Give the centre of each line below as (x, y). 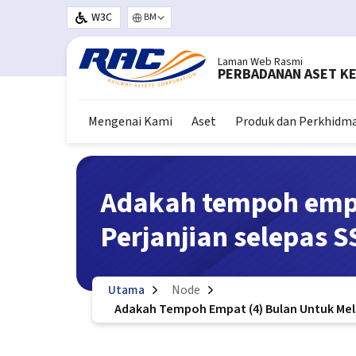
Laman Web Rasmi (260, 62)
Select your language (183, 26)
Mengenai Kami (130, 122)
